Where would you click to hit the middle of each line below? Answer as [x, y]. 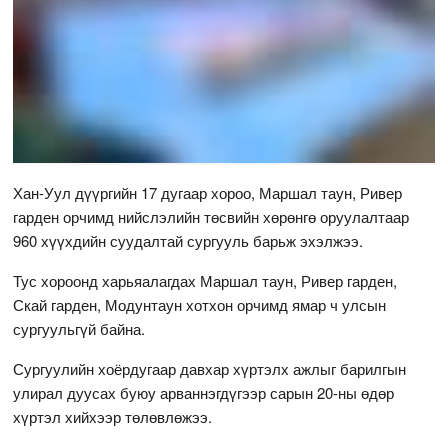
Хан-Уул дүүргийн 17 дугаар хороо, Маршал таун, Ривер [208, 192]
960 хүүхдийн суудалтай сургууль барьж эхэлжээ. [188, 240]
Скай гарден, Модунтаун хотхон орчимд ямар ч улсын [200, 304]
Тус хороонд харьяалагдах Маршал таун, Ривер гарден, [205, 280]
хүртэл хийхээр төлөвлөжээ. [113, 416]
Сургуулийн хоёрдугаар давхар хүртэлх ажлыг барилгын [210, 368]
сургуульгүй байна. [79, 328]
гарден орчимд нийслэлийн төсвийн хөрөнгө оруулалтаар [211, 216]
